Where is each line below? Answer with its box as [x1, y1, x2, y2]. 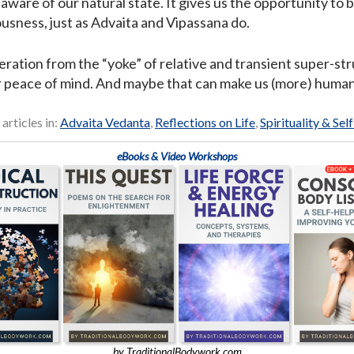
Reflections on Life [155, 115, 255, 130]
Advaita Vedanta [60, 115, 150, 130]
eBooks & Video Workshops [117, 149, 237, 164]
